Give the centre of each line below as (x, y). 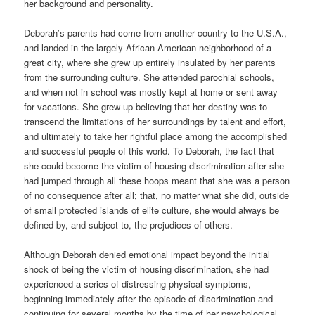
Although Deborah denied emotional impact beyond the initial (147, 254)
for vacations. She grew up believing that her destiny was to (146, 106)
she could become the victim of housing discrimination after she (154, 165)
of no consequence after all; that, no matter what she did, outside (157, 195)
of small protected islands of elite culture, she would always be (152, 210)
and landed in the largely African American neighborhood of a (148, 47)
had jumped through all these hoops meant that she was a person (157, 180)
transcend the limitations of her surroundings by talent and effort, (155, 121)
